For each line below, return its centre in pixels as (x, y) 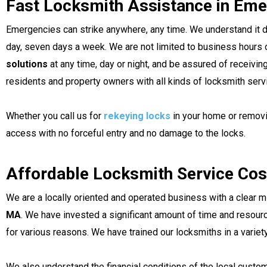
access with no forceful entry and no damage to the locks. (126, 133)
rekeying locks (138, 116)
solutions (28, 64)
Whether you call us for (55, 116)
